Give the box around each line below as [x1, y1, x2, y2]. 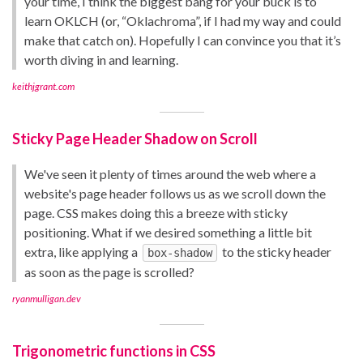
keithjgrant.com [12, 80, 75, 93]
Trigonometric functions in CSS [12, 342, 216, 361]
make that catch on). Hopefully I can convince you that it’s [24, 32, 341, 49]
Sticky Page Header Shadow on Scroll [12, 130, 258, 148]
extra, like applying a [24, 244, 140, 260]
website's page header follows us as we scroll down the [24, 186, 326, 202]
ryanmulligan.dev [12, 293, 81, 305]
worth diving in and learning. [24, 52, 178, 68]
